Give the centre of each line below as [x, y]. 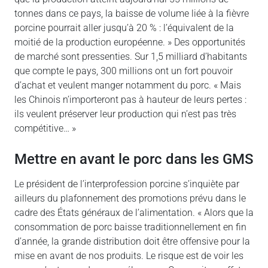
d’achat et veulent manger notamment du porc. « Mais [128, 85]
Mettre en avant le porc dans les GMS [134, 159]
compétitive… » [45, 128]
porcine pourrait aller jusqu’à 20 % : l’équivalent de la [124, 28]
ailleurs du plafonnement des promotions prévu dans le [130, 198]
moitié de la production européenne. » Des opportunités [130, 42]
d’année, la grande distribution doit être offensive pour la [132, 241]
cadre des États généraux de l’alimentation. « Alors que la [134, 212]
